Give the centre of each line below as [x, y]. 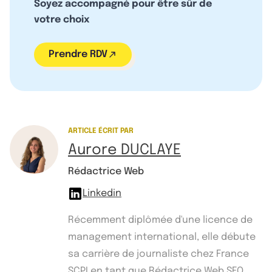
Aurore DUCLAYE [124, 150]
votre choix [62, 19]
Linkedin [102, 193]
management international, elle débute [162, 237]
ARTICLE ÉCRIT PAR [101, 131]
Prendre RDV [78, 54]
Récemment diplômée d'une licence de [160, 220]
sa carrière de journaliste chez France [158, 254]
